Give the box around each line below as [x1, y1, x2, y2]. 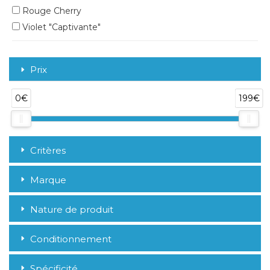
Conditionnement [30, 233, 111, 245]
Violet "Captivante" [20, 22, 101, 33]
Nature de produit [30, 203, 113, 215]
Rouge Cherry [20, 5, 81, 17]
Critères [30, 144, 66, 156]
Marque [30, 174, 66, 186]
